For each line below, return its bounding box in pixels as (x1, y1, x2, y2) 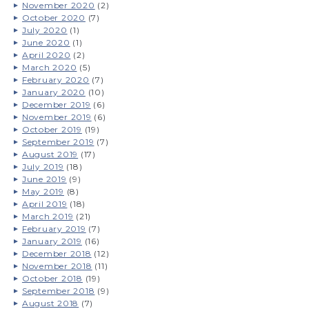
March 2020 (21, 62, 77, 72)
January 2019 (21, 236, 82, 246)
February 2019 (21, 223, 86, 234)
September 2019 (21, 137, 94, 147)
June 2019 (21, 174, 67, 184)
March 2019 (21, 211, 74, 221)
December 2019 (21, 99, 91, 110)
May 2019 (21, 186, 64, 197)
